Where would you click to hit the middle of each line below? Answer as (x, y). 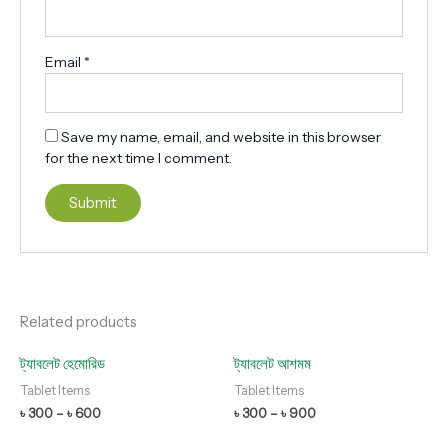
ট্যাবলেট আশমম (272, 364)
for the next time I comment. (139, 158)
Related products (78, 321)
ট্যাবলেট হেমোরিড (62, 364)
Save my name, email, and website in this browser (221, 137)
